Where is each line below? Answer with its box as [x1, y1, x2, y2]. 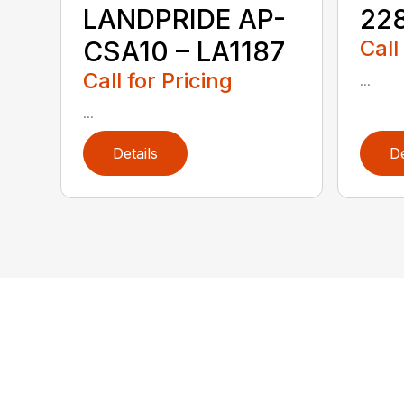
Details [113, 144, 159, 163]
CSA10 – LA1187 [83, 35, 286, 69]
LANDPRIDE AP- [83, 3, 287, 36]
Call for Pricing [83, 68, 234, 95]
